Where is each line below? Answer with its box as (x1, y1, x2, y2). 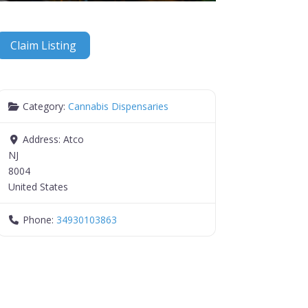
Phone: (23, 212, 57, 226)
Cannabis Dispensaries (68, 99, 169, 113)
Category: (23, 99, 69, 113)
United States (8, 179, 68, 193)
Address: (23, 132, 64, 146)
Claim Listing (10, 38, 76, 54)
